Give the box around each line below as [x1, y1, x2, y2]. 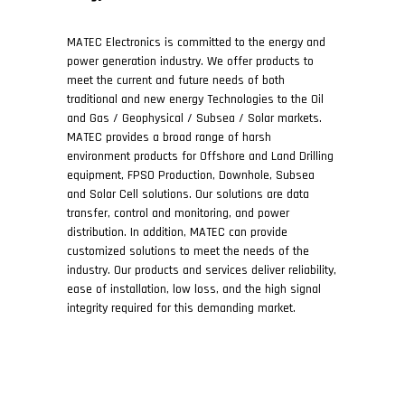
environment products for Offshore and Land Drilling [67, 148, 334, 165]
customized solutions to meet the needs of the [67, 243, 309, 259]
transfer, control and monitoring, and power [67, 205, 289, 221]
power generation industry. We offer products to [67, 53, 314, 70]
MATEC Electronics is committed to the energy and [67, 34, 325, 51]
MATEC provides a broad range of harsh [67, 129, 271, 146]
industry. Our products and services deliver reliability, [67, 262, 336, 278]
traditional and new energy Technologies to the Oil [67, 91, 324, 108]
